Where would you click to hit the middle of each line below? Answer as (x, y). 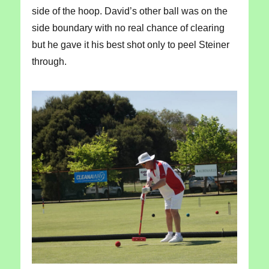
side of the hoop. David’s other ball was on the (129, 11)
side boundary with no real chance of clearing (128, 28)
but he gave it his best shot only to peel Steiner (130, 44)
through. (49, 61)
